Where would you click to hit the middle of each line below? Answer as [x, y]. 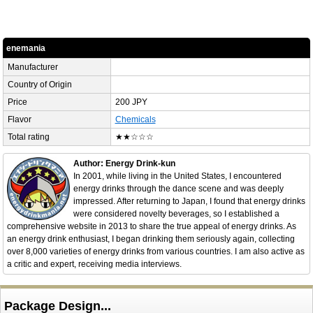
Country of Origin [39, 85]
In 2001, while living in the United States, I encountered [177, 176]
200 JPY [131, 102]
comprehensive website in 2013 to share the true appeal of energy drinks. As [151, 227]
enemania [26, 49]
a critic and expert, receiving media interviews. [94, 264]
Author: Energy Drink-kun [124, 164]
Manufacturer [32, 67]
